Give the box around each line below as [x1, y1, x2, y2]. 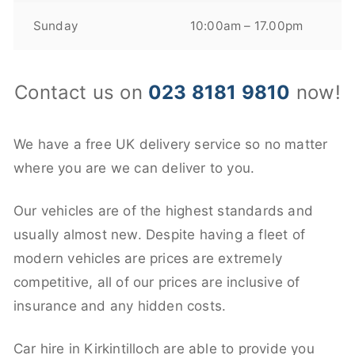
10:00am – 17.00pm [189, 17, 303, 33]
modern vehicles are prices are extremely [13, 250, 283, 266]
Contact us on [14, 80, 149, 104]
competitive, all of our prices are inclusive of [13, 273, 300, 290]
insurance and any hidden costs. [13, 297, 227, 314]
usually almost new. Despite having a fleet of [13, 226, 306, 242]
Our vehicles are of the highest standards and [13, 202, 314, 219]
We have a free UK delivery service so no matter [13, 136, 328, 152]
